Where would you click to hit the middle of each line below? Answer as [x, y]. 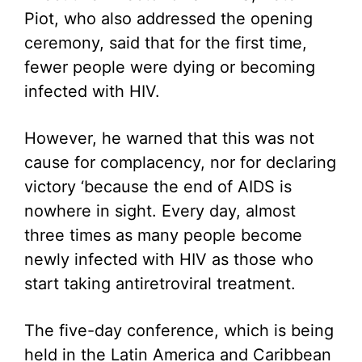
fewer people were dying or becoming [170, 67]
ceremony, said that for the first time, [166, 43]
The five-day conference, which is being [179, 330]
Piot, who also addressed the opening [168, 19]
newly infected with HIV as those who [169, 259]
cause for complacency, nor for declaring [180, 162]
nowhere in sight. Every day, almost [160, 211]
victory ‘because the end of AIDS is [158, 187]
